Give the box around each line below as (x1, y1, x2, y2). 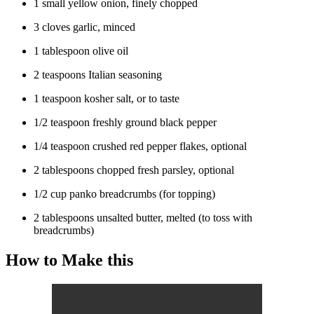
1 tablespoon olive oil (34, 45, 128, 57)
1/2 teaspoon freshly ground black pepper (34, 116, 217, 129)
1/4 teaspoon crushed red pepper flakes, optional (34, 140, 247, 153)
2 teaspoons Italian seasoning (34, 69, 162, 81)
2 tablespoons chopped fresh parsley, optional (34, 164, 234, 177)
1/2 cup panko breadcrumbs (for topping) (34, 188, 215, 200)
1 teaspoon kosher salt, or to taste (34, 93, 179, 105)
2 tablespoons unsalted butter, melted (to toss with (34, 212, 252, 224)
